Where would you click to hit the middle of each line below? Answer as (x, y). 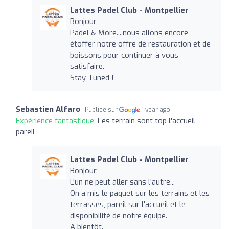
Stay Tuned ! (92, 77)
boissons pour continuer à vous (124, 55)
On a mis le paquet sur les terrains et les (140, 193)
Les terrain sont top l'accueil (146, 120)
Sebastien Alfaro (48, 109)
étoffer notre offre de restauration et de (140, 44)
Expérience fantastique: (57, 120)
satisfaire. (87, 66)
